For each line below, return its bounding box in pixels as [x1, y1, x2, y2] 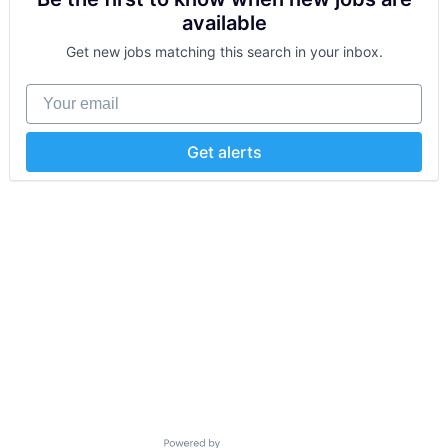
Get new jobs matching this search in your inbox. [65, 43, 383, 61]
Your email [25, 83, 105, 104]
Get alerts [186, 142, 262, 163]
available [181, 11, 267, 36]
